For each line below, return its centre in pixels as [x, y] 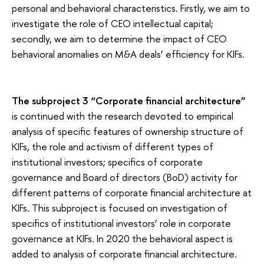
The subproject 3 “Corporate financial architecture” [129, 100]
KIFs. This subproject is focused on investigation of [120, 207]
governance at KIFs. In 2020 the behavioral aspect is [122, 238]
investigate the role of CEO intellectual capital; [113, 23]
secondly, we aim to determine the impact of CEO [119, 38]
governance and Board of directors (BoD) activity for [125, 177]
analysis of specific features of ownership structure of [128, 131]
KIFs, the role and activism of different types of [113, 146]
